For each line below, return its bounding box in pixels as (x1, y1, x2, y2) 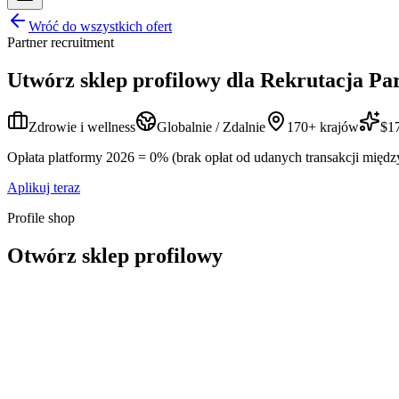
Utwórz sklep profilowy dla (7, 68, 255, 92)
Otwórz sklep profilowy (7, 243, 223, 267)
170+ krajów (287, 118, 359, 134)
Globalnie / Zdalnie (157, 118, 265, 134)
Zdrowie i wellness (28, 118, 135, 134)
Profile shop (7, 209, 75, 225)
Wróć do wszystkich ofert (28, 19, 172, 34)
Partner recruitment (7, 35, 114, 50)
